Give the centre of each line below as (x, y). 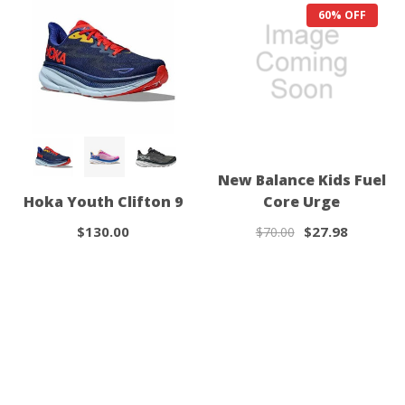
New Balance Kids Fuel (301, 179)
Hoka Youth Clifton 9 (104, 201)
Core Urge (302, 201)
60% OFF (342, 15)
